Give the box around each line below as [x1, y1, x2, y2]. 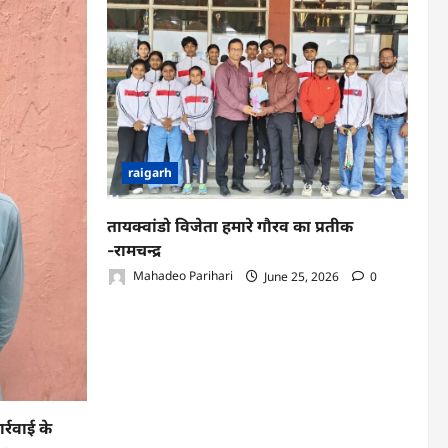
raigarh [128, 163, 172, 181]
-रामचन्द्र [107, 239, 161, 260]
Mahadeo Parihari [130, 267, 233, 285]
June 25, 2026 [261, 267, 342, 285]
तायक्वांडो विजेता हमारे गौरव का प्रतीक [107, 215, 353, 236]
